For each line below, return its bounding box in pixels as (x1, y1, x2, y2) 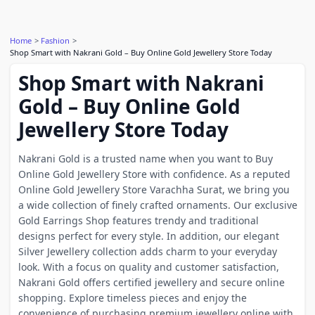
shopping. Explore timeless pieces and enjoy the (18, 290, 247, 304)
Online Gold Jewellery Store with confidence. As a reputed (18, 167, 290, 181)
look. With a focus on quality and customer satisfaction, (18, 259, 279, 274)
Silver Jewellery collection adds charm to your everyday (18, 244, 277, 258)
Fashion (41, 35, 70, 46)
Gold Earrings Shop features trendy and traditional (18, 213, 259, 227)
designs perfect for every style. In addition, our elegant (18, 229, 279, 243)
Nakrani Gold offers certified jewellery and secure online (18, 275, 285, 289)
